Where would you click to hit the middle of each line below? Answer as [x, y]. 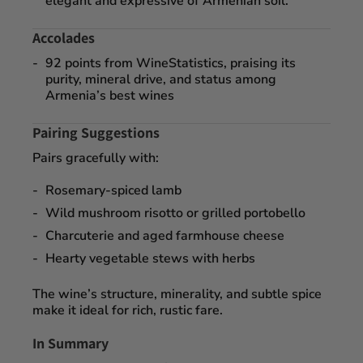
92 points [73, 63]
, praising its [260, 63]
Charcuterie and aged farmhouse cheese [165, 235]
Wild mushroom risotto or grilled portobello [175, 213]
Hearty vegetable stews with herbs [150, 258]
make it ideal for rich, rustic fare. [128, 310]
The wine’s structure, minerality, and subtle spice [177, 294]
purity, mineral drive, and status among [161, 79]
